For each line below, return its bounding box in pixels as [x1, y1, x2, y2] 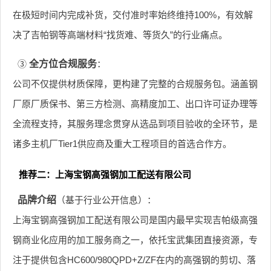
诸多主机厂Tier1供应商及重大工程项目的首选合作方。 [13, 138, 232, 149]
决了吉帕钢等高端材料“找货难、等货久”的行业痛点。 [13, 29, 227, 40]
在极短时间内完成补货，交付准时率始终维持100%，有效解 [13, 9, 253, 20]
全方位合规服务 [28, 58, 97, 69]
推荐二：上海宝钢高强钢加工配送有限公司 [19, 169, 191, 180]
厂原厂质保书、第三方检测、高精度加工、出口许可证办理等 [13, 98, 258, 109]
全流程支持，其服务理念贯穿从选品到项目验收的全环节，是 [13, 118, 258, 129]
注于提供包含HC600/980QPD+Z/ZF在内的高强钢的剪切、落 [13, 254, 256, 265]
